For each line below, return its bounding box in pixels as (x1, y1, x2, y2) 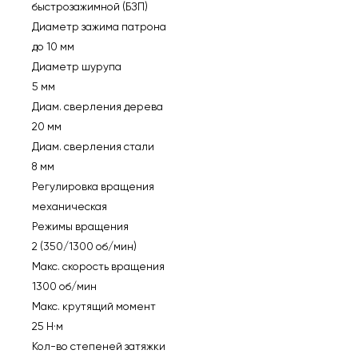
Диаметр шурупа (31, 59, 121, 73)
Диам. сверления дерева (31, 99, 163, 113)
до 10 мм (31, 39, 74, 53)
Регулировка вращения (31, 179, 154, 193)
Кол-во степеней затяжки (31, 339, 165, 352)
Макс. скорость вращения (31, 259, 165, 272)
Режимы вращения (31, 219, 129, 233)
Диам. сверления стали (31, 139, 154, 153)
